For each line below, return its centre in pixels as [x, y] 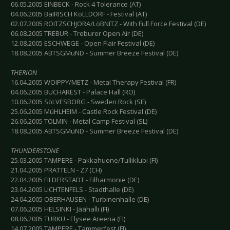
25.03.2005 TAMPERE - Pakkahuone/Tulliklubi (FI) [84, 160]
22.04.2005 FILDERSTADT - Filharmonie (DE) [75, 180]
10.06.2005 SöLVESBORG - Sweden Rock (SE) [78, 102]
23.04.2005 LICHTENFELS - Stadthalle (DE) [72, 190]
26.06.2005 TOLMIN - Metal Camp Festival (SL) [79, 121]
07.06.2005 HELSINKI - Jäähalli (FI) [60, 209]
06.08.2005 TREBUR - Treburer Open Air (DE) [77, 34]
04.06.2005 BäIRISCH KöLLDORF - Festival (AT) [79, 14]
